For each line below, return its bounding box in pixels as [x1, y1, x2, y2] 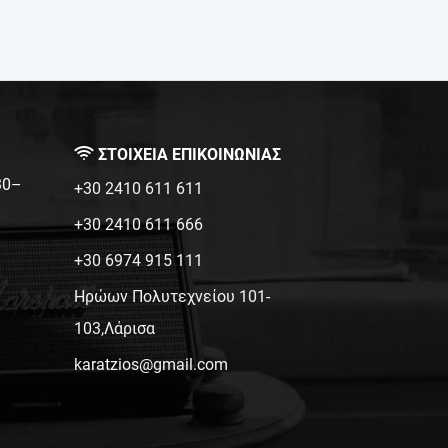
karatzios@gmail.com [74, 355, 228, 374]
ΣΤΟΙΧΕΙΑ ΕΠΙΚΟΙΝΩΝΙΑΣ [94, 145, 281, 164]
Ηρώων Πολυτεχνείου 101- [74, 287, 270, 306]
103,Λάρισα [74, 319, 155, 338]
